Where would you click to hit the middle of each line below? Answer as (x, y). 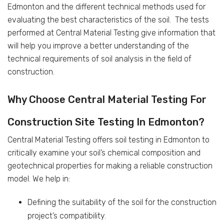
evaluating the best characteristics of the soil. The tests (108, 19)
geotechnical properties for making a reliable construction (110, 165)
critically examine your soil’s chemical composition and (104, 152)
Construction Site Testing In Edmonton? (106, 122)
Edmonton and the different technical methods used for (106, 6)
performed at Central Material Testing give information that (111, 32)
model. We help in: (39, 178)
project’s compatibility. (67, 215)
